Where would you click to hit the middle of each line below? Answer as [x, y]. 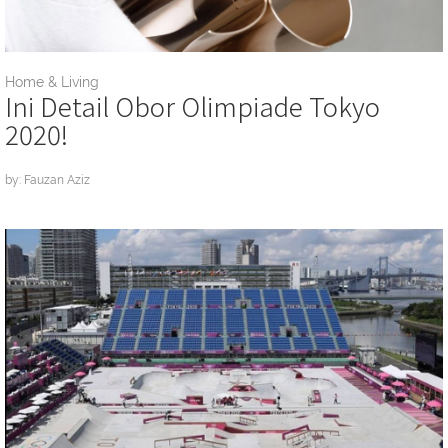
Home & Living [52, 82]
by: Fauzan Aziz [47, 180]
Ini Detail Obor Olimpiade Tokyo [192, 106]
